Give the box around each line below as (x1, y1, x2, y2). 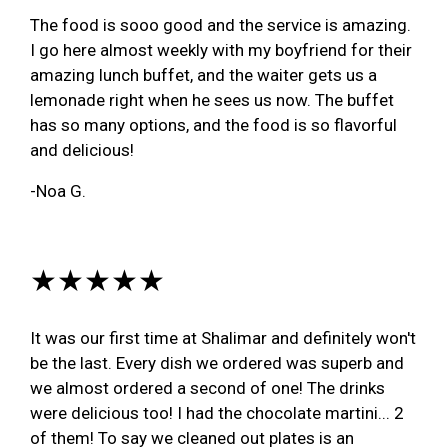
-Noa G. (30, 180, 86, 201)
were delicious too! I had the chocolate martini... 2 (30, 402, 404, 423)
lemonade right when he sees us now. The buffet (30, 89, 394, 110)
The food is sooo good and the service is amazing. (30, 14, 411, 35)
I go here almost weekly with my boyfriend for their (30, 39, 412, 60)
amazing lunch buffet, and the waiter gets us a (30, 64, 377, 85)
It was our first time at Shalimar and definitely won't (30, 327, 416, 348)
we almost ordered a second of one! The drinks (30, 377, 385, 398)
